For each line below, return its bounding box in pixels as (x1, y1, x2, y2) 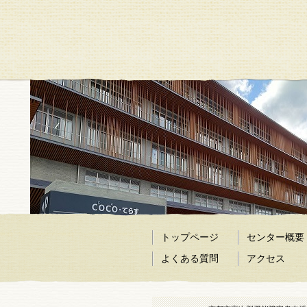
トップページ (161, 232, 219, 243)
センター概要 (247, 232, 304, 243)
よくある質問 (161, 253, 219, 264)
